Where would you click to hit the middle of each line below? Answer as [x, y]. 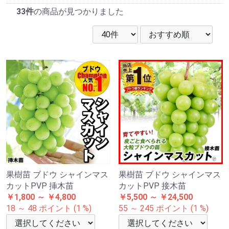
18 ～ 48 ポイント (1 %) [49, 209]
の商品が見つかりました [79, 12]
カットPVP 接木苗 [152, 186]
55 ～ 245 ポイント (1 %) [164, 209]
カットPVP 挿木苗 [40, 186]
